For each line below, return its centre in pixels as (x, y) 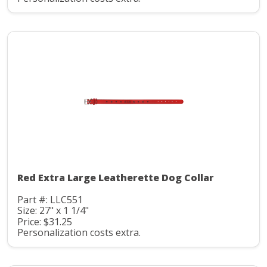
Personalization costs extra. (79, 233)
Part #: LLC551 (50, 199)
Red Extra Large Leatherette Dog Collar (116, 177)
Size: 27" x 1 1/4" (53, 211)
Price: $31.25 (45, 221)
